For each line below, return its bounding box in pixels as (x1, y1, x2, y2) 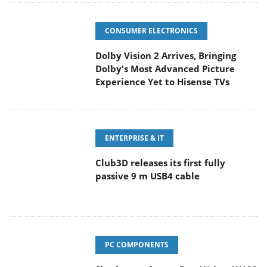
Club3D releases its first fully (95, 157, 225, 169)
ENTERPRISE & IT (105, 133, 164, 144)
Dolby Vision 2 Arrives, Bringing (95, 49, 236, 62)
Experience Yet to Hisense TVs (95, 76, 229, 88)
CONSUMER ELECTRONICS (105, 26, 198, 36)
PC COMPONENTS (105, 240, 169, 250)
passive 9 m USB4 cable (95, 170, 200, 182)
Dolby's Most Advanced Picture (95, 63, 235, 75)
